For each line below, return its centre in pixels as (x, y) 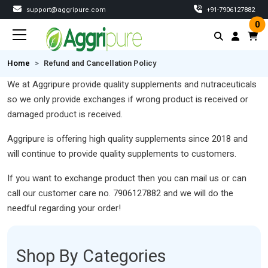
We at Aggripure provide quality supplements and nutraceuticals (132, 84)
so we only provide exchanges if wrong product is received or (128, 99)
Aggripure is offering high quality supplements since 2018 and (127, 139)
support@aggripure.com (65, 10)
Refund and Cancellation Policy (100, 63)
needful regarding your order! (64, 208)
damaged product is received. (65, 114)
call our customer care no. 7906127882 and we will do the (120, 193)
